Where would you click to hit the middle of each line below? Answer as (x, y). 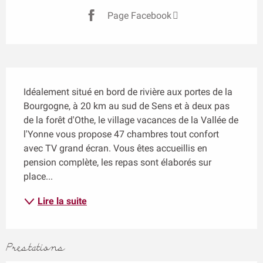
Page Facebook (139, 15)
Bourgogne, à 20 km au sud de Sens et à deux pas (127, 106)
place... (38, 177)
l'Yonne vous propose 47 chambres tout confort (121, 134)
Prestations (36, 248)
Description (42, 76)
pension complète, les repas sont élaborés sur (117, 163)
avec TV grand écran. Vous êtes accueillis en (115, 149)
